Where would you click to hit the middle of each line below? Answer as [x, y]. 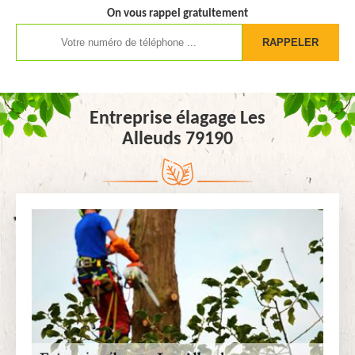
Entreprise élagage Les [177, 119]
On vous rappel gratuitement [177, 14]
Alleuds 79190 [177, 139]
